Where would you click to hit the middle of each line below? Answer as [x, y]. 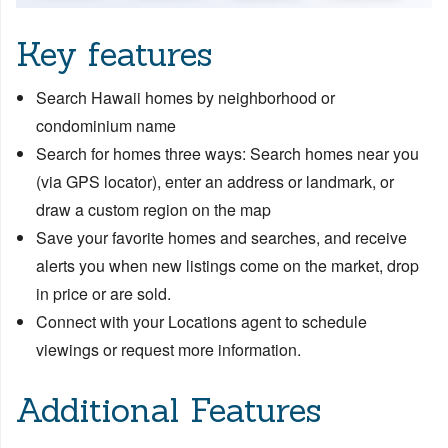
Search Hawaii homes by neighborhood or [185, 98]
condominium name [108, 126]
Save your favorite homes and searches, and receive [221, 238]
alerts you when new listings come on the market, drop [227, 266]
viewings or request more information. [170, 350]
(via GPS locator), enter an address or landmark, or [215, 182]
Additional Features [168, 410]
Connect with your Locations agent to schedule [201, 322]
